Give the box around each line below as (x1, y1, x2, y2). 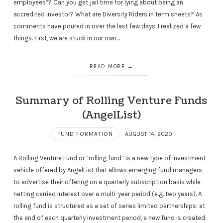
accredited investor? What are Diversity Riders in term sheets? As (13, 10, 203, 18)
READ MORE (89, 63, 125, 70)
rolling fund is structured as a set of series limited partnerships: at (13, 202, 205, 210)
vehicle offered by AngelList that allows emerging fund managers (13, 166, 202, 174)
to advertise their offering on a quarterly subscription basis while (13, 178, 201, 186)
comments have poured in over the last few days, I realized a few (13, 22, 201, 30)
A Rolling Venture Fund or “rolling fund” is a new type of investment (13, 154, 206, 162)
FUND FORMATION (57, 130, 113, 137)
